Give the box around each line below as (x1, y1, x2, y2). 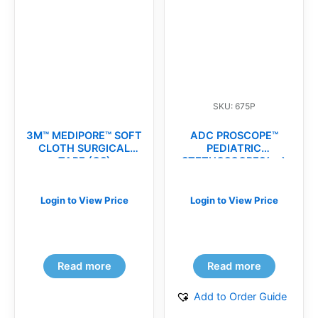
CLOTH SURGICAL (38, 141, 130, 155)
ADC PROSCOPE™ (190, 128, 278, 142)
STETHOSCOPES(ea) (182, 154, 286, 168)
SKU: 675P (212, 100, 256, 111)
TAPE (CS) (57, 154, 111, 168)
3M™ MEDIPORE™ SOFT (26, 128, 142, 142)
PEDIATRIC (207, 141, 261, 155)
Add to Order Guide (194, 290, 287, 304)
